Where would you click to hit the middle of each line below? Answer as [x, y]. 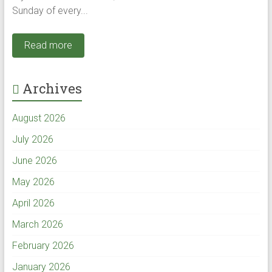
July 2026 [32, 139]
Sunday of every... [50, 10]
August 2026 [39, 118]
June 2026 [34, 160]
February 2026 [43, 245]
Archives [52, 88]
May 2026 [33, 182]
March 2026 [37, 224]
